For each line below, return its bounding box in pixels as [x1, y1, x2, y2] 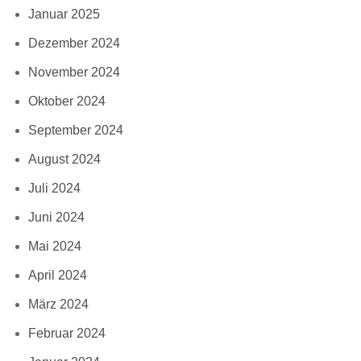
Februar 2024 [28, 326, 106, 340]
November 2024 [28, 64, 120, 79]
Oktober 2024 [28, 93, 106, 108]
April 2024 [28, 268, 87, 282]
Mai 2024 [28, 239, 81, 253]
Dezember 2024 [28, 35, 120, 50]
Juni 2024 [28, 210, 85, 224]
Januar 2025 [28, 6, 100, 21]
